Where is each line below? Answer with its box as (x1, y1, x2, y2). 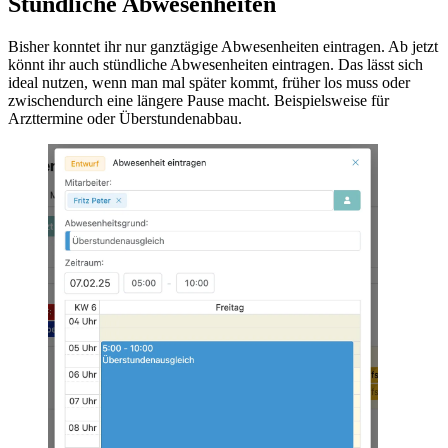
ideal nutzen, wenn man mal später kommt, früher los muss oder (8, 74, 410, 92)
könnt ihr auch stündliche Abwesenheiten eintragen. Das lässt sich (8, 56, 423, 74)
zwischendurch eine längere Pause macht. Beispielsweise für (8, 92, 389, 110)
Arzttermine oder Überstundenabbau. (8, 110, 242, 128)
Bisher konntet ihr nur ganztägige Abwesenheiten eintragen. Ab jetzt (8, 38, 438, 56)
